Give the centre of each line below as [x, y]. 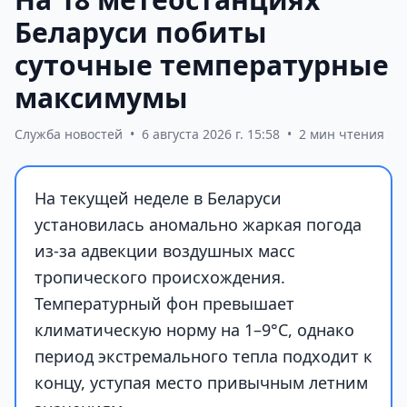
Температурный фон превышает [164, 303]
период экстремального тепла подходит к [203, 356]
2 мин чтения [342, 134]
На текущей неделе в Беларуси [158, 198]
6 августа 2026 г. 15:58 [211, 134]
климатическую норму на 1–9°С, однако [194, 329]
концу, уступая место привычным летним [201, 382]
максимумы [101, 97]
